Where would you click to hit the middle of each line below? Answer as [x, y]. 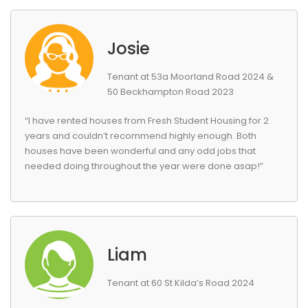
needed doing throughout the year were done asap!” [144, 166]
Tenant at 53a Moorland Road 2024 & [190, 77]
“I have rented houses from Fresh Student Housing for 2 [147, 121]
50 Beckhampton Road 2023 [170, 92]
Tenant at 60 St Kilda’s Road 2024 [181, 283]
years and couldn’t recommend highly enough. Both [141, 136]
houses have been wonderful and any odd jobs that [140, 151]
